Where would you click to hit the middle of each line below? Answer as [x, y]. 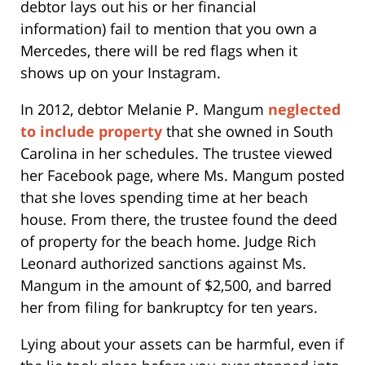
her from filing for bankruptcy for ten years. [169, 307]
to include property [91, 131]
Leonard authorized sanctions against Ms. [163, 263]
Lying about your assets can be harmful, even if [182, 343]
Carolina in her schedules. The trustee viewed [176, 153]
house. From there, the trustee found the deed [179, 219]
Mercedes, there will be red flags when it [159, 50]
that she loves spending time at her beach [164, 197]
